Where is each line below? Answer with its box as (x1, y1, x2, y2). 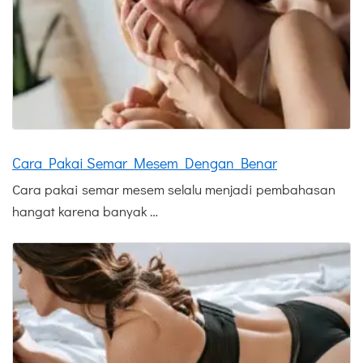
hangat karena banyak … (12, 201, 158, 220)
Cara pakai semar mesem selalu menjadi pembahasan (12, 179, 335, 199)
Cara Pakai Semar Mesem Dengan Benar (12, 152, 277, 173)
